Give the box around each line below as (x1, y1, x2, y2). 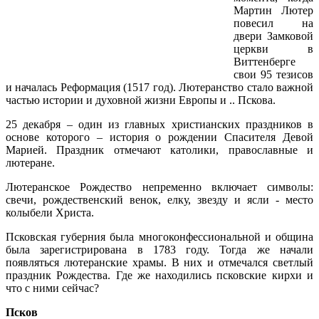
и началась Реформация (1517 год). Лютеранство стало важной (6, 81, 313, 94)
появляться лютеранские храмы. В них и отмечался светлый (6, 256, 313, 269)
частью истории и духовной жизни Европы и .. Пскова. (6, 94, 276, 107)
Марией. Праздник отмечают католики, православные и (6, 144, 313, 157)
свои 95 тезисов (234, 68, 313, 81)
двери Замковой (234, 30, 313, 43)
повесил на (234, 17, 313, 30)
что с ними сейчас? (6, 282, 99, 295)
